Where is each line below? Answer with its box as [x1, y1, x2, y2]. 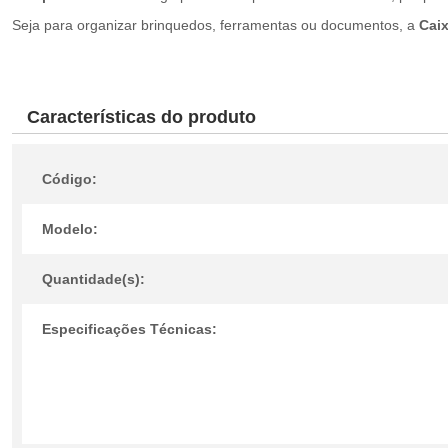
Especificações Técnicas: [42, 321, 217, 337]
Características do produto [27, 107, 256, 127]
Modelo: [42, 221, 98, 237]
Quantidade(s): [42, 271, 145, 287]
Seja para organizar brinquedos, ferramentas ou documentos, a [12, 17, 419, 33]
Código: [42, 171, 97, 187]
